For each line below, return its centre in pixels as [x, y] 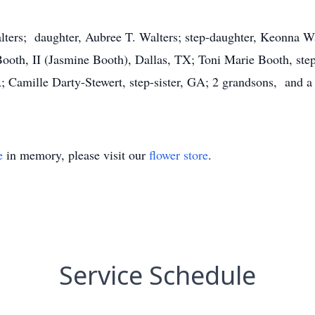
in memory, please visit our [76, 155]
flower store [179, 155]
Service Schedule [157, 275]
